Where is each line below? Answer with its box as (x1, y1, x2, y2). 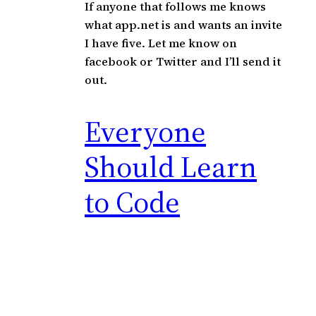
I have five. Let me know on (85, 35, 237, 51)
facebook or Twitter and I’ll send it (85, 54, 281, 70)
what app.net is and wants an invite (85, 17, 282, 33)
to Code (85, 181, 180, 222)
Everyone (85, 110, 206, 152)
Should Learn (85, 145, 257, 187)
